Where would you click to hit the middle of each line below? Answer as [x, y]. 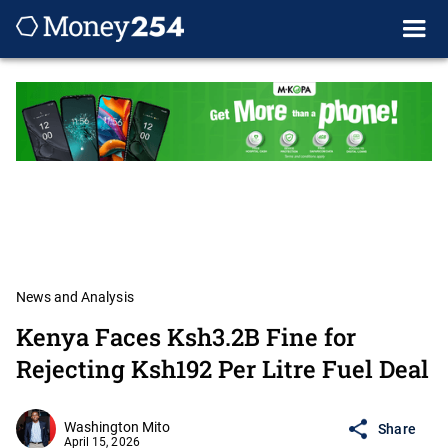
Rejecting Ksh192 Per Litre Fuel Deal [222, 369]
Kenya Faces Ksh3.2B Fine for [186, 337]
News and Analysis [75, 297]
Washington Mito [117, 427]
